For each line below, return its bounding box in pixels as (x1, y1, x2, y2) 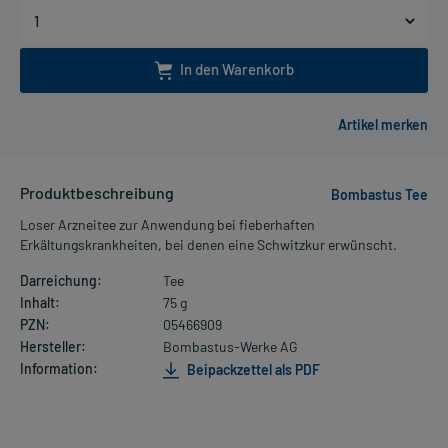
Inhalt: (20, 294, 60, 312)
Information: (20, 360, 98, 378)
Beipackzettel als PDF (183, 360, 320, 378)
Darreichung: (20, 272, 102, 290)
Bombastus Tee (331, 186, 428, 204)
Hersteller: (20, 338, 86, 356)
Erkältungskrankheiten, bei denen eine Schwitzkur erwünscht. (20, 236, 397, 254)
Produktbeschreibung (20, 183, 174, 203)
